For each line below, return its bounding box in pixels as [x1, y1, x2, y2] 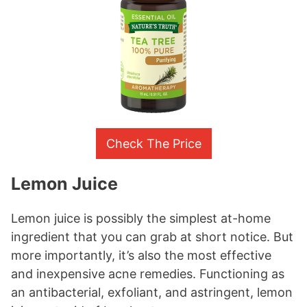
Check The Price [106, 136, 201, 151]
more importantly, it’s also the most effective [11, 247, 271, 262]
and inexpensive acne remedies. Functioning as [11, 266, 284, 281]
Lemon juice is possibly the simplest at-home [11, 210, 271, 225]
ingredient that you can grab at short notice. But [11, 229, 293, 244]
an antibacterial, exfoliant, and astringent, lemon [11, 284, 293, 299]
